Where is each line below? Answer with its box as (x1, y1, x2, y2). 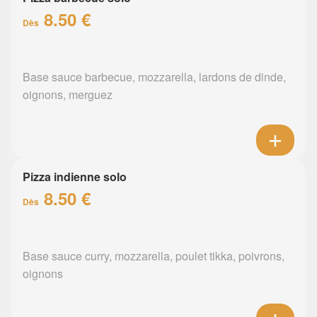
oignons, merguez (23, 86, 113, 103)
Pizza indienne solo (23, 168, 127, 185)
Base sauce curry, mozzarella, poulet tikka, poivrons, (23, 248, 284, 265)
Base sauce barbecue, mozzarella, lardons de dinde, (23, 69, 286, 86)
